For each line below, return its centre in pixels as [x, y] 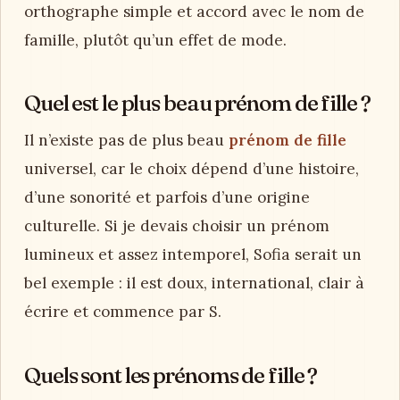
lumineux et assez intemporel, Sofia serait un [193, 254]
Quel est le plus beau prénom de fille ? [197, 103]
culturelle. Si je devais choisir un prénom [177, 225]
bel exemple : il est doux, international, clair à [194, 283]
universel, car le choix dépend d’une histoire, [192, 168]
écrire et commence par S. [123, 311]
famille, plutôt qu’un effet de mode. [155, 40]
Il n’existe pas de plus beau [126, 140]
